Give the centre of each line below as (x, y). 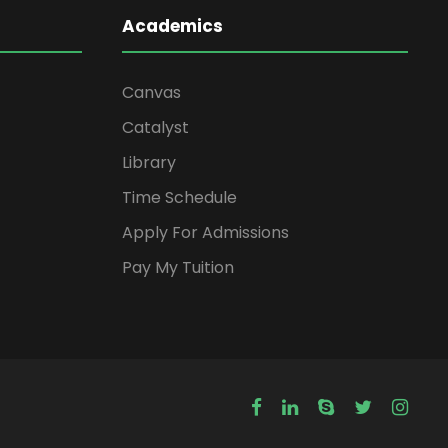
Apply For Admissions (205, 233)
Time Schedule (179, 198)
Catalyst (155, 128)
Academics (172, 26)
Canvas (151, 93)
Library (149, 163)
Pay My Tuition (178, 268)
